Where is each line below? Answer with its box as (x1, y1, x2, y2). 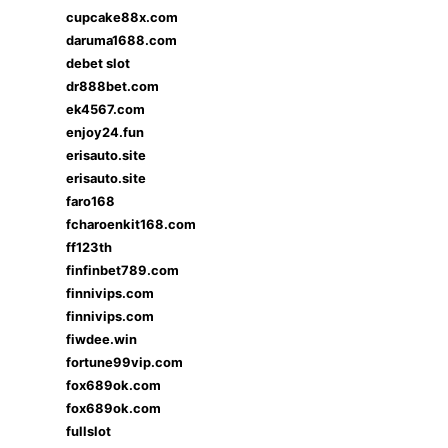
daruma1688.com (66, 32, 177, 48)
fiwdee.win (66, 331, 137, 347)
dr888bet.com (66, 78, 159, 94)
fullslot (66, 423, 111, 439)
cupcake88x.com (66, 9, 178, 25)
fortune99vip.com (66, 354, 183, 370)
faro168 (66, 193, 115, 209)
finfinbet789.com (66, 262, 179, 278)
